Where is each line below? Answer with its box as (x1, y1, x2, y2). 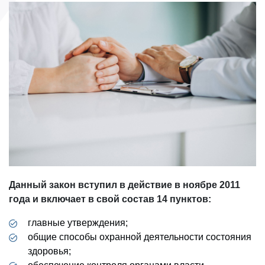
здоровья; (28, 246, 71, 257)
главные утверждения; (28, 218, 128, 228)
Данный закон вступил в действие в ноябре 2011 (9, 180, 240, 190)
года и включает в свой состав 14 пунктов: (9, 194, 211, 205)
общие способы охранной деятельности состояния (28, 232, 251, 243)
